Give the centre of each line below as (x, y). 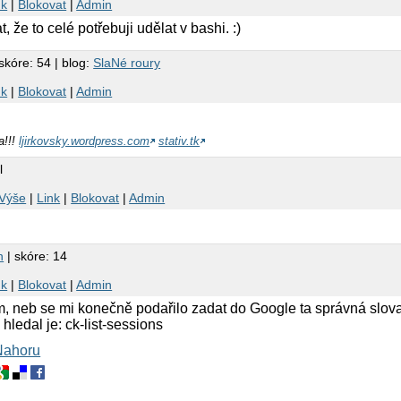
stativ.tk (179, 141)
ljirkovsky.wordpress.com (85, 141)
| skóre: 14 (36, 256)
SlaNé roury (127, 63)
